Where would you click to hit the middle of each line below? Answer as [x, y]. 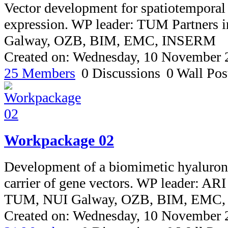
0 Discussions [121, 73]
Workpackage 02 [59, 140]
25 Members [40, 73]
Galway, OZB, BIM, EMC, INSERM [110, 41]
